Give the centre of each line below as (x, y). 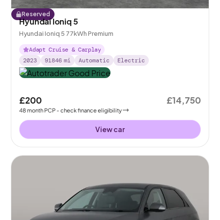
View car (110, 129)
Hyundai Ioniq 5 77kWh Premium (67, 34)
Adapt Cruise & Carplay (65, 50)
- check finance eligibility (89, 110)
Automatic (94, 61)
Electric (131, 61)
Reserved (36, 14)
